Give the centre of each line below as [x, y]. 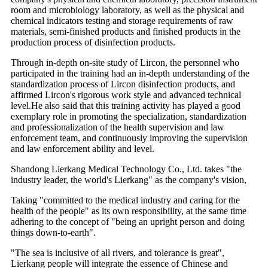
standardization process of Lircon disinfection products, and [123, 84]
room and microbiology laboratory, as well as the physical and [127, 10]
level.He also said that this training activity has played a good [126, 105]
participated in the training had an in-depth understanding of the [130, 73]
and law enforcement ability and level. [83, 148]
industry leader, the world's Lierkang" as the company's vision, [129, 179]
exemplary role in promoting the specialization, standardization [129, 116]
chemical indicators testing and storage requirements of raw [122, 20]
